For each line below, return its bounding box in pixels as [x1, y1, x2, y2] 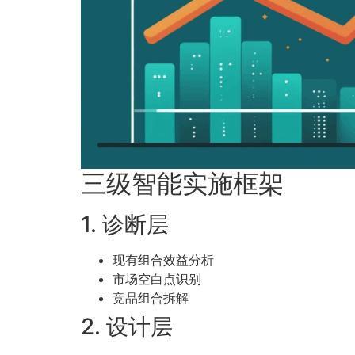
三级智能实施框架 [81, 167, 284, 199]
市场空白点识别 [113, 270, 201, 287]
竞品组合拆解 [113, 289, 189, 306]
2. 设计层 [81, 312, 173, 340]
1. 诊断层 [81, 210, 169, 238]
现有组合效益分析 [113, 251, 214, 268]
